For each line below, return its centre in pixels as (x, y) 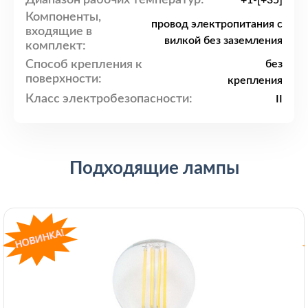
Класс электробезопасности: (109, 99)
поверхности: (64, 79)
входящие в (59, 32)
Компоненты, (63, 18)
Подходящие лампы (154, 169)
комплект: (56, 46)
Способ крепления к (84, 65)
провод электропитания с (217, 24)
